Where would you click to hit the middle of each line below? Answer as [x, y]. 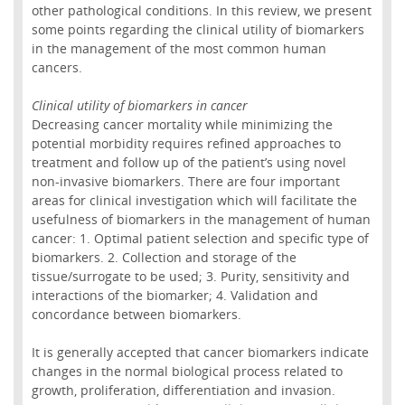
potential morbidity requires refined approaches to [186, 144]
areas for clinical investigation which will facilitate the [194, 201]
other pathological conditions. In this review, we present [201, 11]
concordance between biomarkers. [136, 315]
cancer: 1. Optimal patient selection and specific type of [200, 239]
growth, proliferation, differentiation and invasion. [183, 391]
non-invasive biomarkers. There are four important [185, 182]
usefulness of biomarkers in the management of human [201, 220]
